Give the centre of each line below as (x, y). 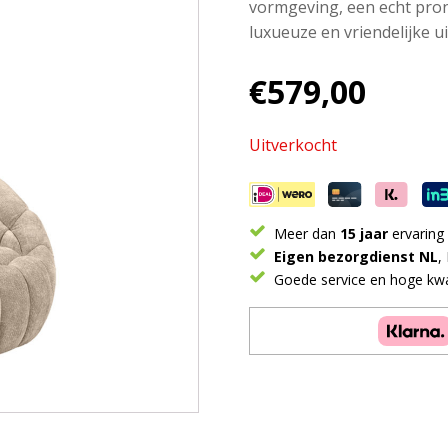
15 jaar (364, 233)
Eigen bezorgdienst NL (356, 256)
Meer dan (305, 233)
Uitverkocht (293, 145)
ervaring (416, 233)
